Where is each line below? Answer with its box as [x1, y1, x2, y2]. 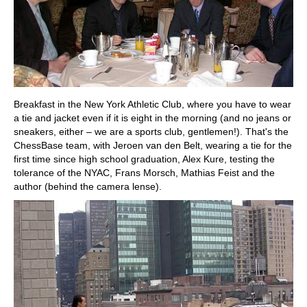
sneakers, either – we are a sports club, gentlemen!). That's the [14, 125, 288, 137]
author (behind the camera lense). [14, 180, 162, 192]
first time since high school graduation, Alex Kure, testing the [14, 153, 275, 164]
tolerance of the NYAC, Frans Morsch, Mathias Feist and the [14, 167, 275, 178]
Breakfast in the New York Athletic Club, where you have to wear [14, 98, 291, 110]
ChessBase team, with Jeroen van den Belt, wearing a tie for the [14, 139, 292, 151]
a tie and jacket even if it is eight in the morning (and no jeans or [14, 112, 291, 123]
